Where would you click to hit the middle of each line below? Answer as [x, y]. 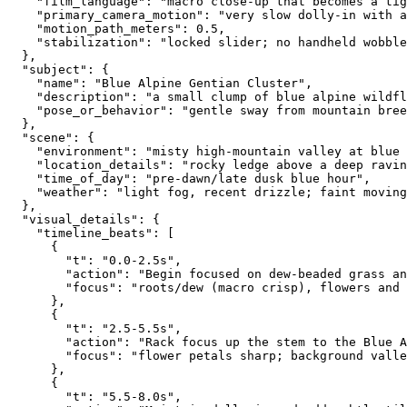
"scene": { [51, 137]
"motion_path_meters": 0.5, [116, 28]
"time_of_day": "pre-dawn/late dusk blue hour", [189, 178]
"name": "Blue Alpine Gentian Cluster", [160, 83]
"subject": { [58, 69]
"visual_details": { [84, 219]
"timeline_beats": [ [91, 233]
